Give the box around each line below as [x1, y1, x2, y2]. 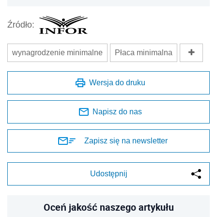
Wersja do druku [89, 78, 145, 87]
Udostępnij [90, 169, 127, 178]
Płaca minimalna [115, 48, 172, 57]
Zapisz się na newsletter [84, 136, 168, 145]
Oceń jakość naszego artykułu [43, 200, 174, 214]
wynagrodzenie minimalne [12, 48, 103, 57]
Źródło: [7, 20, 34, 30]
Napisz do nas [93, 107, 142, 116]
